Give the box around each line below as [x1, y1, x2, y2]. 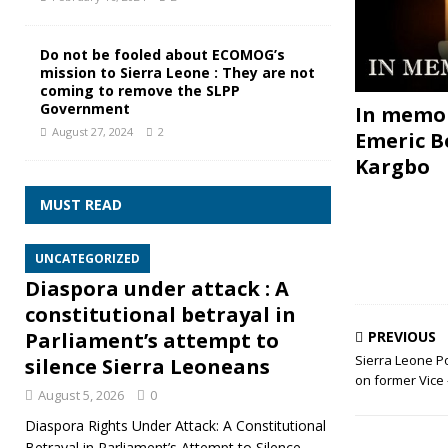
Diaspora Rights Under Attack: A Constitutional [25, 416, 326, 436]
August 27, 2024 [52, 124, 133, 140]
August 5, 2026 [38, 386, 124, 405]
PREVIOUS [367, 326, 436, 346]
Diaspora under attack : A [25, 275, 289, 303]
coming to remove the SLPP [40, 81, 240, 101]
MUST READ [40, 195, 122, 215]
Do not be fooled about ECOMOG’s [40, 45, 285, 65]
